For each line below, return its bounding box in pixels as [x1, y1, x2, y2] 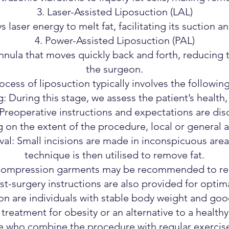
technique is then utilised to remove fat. [25, 149, 204, 161]
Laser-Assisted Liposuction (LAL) [47, 6, 193, 18]
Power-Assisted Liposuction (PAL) [44, 34, 195, 47]
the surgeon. [86, 63, 143, 75]
